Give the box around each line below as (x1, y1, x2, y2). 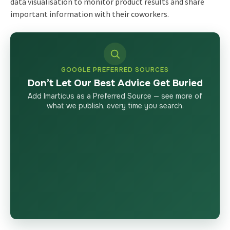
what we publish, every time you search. (46, 101, 184, 110)
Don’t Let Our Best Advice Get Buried (27, 76, 203, 89)
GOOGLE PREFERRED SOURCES (61, 65, 169, 74)
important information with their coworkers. (10, 8, 169, 19)
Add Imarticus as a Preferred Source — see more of (28, 91, 202, 101)
